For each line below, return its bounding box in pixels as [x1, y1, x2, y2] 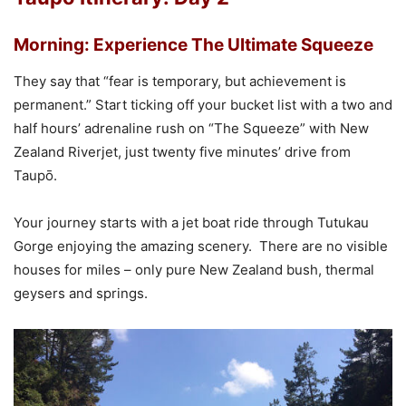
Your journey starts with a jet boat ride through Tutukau [14, 214, 369, 232]
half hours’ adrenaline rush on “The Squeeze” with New [14, 120, 369, 138]
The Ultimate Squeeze [191, 34, 373, 56]
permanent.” [14, 96, 95, 114]
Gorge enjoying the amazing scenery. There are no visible [14, 237, 388, 256]
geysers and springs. [14, 285, 148, 303]
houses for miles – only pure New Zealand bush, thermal [14, 261, 374, 279]
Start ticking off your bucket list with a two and [95, 96, 392, 114]
